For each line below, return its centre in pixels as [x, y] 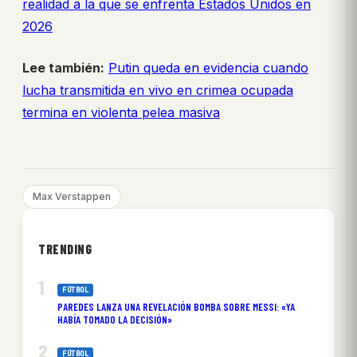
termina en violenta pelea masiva [121, 113]
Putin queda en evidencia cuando [208, 68]
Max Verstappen [72, 197]
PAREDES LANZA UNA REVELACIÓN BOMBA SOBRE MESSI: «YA [176, 307]
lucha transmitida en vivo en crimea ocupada [158, 90]
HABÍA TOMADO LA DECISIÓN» [115, 320]
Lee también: [63, 68]
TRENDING [65, 249]
